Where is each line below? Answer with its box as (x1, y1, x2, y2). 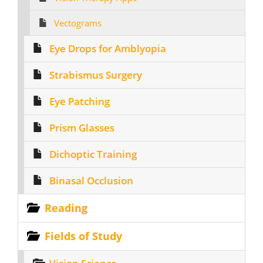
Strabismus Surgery (49, 68, 142, 82)
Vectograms (54, 17, 102, 29)
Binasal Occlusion (49, 174, 133, 187)
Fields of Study (45, 229, 122, 243)
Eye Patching (49, 95, 110, 108)
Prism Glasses (49, 121, 114, 134)
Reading (45, 201, 87, 215)
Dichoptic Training (49, 147, 137, 161)
